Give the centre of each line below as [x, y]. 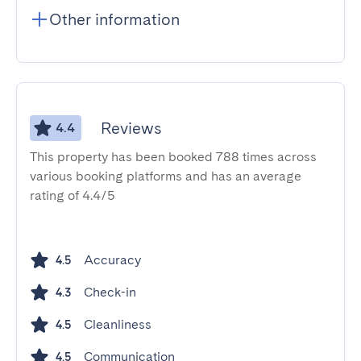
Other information [114, 19]
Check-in [110, 292]
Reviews [131, 128]
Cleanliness [118, 324]
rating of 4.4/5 [73, 195]
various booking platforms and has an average [166, 176]
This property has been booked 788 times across [173, 157]
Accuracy [112, 260]
